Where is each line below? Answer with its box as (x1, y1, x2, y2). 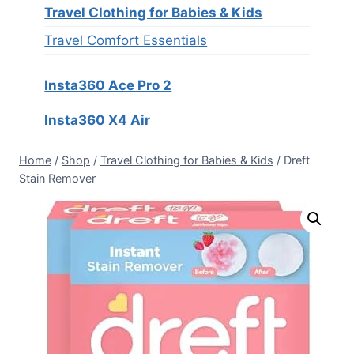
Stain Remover (19, 171, 96, 185)
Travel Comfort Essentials (44, 32, 208, 49)
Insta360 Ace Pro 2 (44, 77, 172, 93)
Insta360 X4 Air (44, 111, 151, 128)
